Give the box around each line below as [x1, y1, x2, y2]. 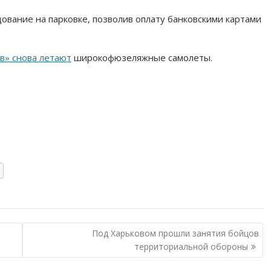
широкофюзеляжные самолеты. [71, 51, 212, 64]
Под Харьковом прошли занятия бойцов [91, 227, 259, 239]
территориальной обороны [134, 240, 248, 252]
